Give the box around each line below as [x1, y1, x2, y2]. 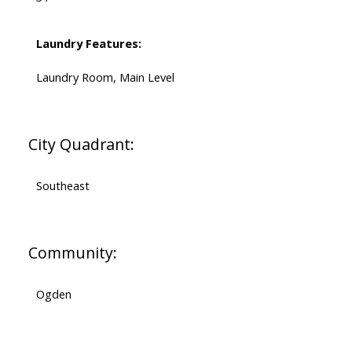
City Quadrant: [27, 134, 134, 156]
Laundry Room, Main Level [35, 69, 174, 86]
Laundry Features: [35, 35, 141, 52]
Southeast [35, 178, 90, 194]
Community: [27, 242, 117, 264]
